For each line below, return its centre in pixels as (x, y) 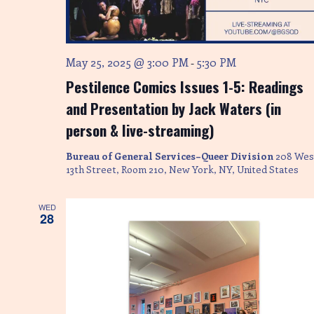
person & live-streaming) (140, 130)
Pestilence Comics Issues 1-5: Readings (185, 87)
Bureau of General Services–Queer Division (171, 156)
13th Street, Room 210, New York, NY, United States (182, 170)
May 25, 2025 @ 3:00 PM (127, 62)
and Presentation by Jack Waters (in (173, 109)
